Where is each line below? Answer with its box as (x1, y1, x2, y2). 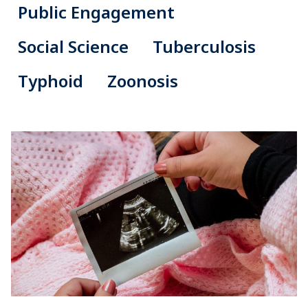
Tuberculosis (153, 35, 256, 58)
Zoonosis (107, 69, 178, 93)
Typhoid (18, 69, 83, 93)
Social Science (18, 35, 129, 58)
